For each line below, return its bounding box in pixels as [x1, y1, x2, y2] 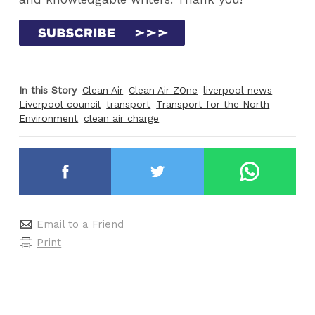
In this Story [19, 84, 77, 96]
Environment [19, 112, 79, 124]
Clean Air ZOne [129, 84, 198, 96]
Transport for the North [156, 98, 270, 110]
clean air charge [84, 112, 160, 124]
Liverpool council [19, 98, 101, 110]
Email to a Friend [37, 217, 124, 231]
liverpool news [203, 84, 273, 96]
